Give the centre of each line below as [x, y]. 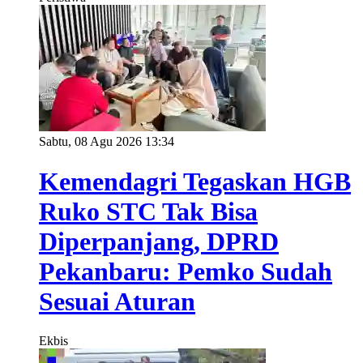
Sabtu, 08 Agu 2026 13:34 [107, 142]
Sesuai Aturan [117, 301]
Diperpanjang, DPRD [159, 241]
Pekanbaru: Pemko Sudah [186, 271]
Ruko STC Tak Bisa [148, 211]
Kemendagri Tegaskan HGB [195, 181]
